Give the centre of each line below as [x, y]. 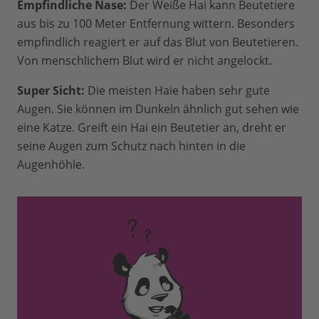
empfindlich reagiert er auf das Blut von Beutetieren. [158, 42]
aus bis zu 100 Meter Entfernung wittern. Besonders [156, 23]
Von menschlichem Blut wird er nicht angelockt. [145, 60]
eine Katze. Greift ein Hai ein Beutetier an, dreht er [152, 127]
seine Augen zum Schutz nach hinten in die [131, 146]
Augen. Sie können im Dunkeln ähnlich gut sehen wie [158, 109]
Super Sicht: [52, 90]
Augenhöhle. [51, 164]
